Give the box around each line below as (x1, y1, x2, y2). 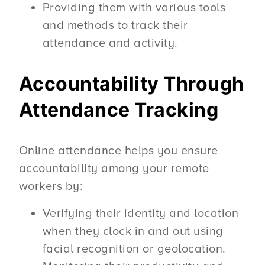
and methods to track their (42, 18, 188, 33)
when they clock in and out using (42, 224, 224, 238)
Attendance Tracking (18, 98, 219, 121)
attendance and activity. (42, 35, 178, 50)
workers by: (18, 179, 83, 193)
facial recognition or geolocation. (42, 241, 226, 256)
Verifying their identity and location (42, 206, 239, 221)
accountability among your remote (18, 161, 209, 176)
